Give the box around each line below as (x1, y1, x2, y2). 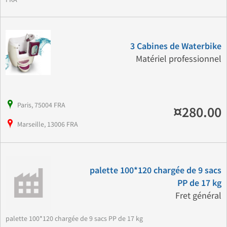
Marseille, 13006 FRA (17, 120, 78, 129)
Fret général (175, 190, 221, 202)
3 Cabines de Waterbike (130, 41, 221, 52)
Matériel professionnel (135, 53, 221, 65)
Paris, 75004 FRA (17, 100, 65, 110)
